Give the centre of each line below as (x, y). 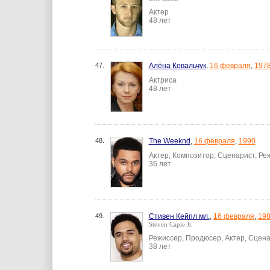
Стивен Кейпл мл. (179, 216)
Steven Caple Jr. (171, 224)
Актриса (162, 80)
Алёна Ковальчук (177, 66)
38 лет (160, 246)
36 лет (160, 164)
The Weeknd (169, 141)
